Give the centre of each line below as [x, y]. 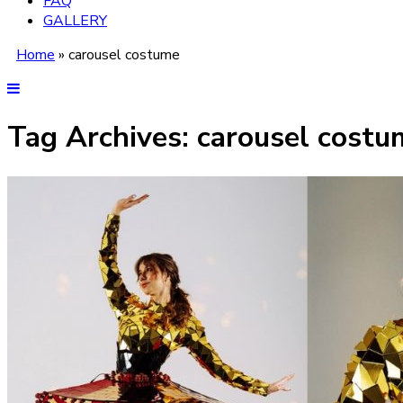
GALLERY [75, 21]
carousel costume [124, 55]
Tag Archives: [102, 138]
